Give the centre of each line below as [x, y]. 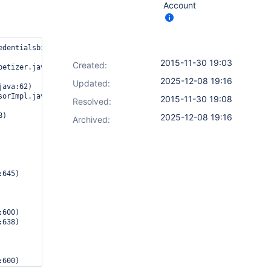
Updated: [91, 83]
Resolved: [92, 101]
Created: [90, 65]
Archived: [91, 119]
